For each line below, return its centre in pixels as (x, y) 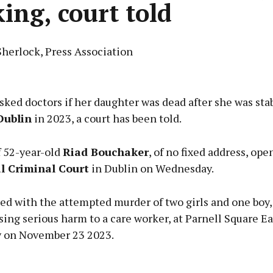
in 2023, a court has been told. (106, 119)
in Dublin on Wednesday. (151, 168)
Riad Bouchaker (105, 152)
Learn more (136, 154)
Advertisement (136, 81)
